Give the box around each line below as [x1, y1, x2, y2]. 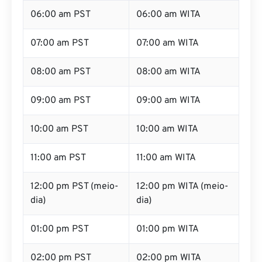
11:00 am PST [30, 166, 86, 178]
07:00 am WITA [136, 51, 199, 63]
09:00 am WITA [136, 109, 201, 120]
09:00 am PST [30, 109, 91, 120]
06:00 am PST [30, 23, 91, 35]
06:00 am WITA [136, 23, 201, 35]
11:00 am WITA [136, 166, 196, 178]
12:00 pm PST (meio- [30, 195, 118, 206]
